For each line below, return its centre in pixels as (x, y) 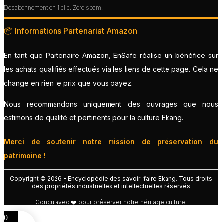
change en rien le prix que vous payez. (68, 83)
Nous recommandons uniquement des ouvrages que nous (111, 104)
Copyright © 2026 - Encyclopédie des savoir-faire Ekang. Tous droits (111, 178)
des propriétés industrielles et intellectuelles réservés (111, 186)
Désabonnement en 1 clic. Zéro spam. (53, 7)
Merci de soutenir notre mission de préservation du (111, 141)
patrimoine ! (25, 155)
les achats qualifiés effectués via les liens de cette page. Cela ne (111, 69)
